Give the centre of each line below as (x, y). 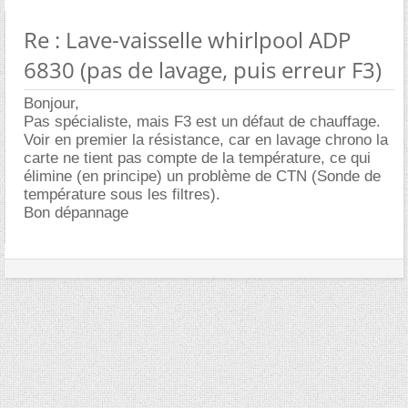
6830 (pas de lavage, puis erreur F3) (203, 69)
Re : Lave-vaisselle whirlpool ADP (187, 39)
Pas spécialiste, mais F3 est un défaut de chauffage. (202, 121)
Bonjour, (51, 103)
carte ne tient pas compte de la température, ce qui (197, 158)
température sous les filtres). (122, 194)
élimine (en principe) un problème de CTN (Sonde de (202, 176)
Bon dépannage (76, 212)
